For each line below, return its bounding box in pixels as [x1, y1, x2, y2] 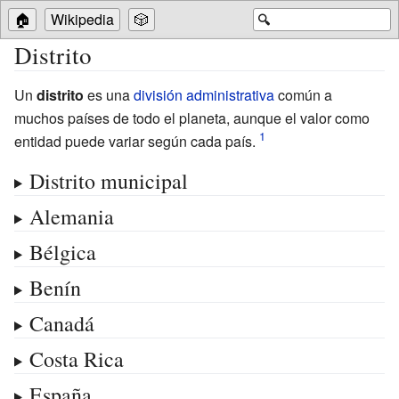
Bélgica [28, 237, 96, 266]
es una [84, 84, 134, 105]
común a [274, 84, 332, 105]
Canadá [28, 308, 94, 338]
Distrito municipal [28, 166, 188, 195]
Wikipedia [51, 9, 114, 29]
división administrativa [134, 84, 274, 105]
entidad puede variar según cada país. [14, 130, 256, 151]
